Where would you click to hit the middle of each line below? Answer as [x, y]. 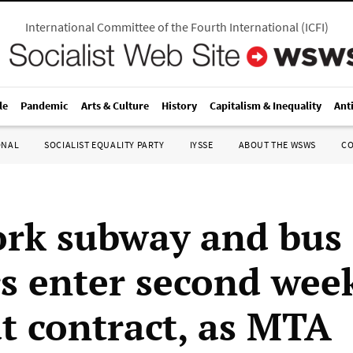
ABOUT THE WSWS [277, 145]
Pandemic [45, 106]
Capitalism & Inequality [266, 106]
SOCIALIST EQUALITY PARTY [104, 145]
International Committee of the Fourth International [162, 27]
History [179, 106]
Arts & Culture [115, 106]
